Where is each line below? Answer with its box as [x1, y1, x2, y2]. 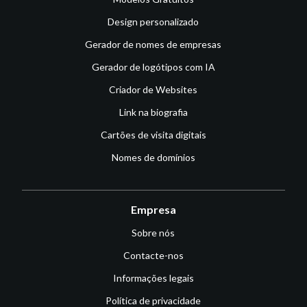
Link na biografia [119, 106, 188, 118]
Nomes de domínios [111, 151, 195, 163]
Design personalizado [108, 15, 199, 27]
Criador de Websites [109, 83, 198, 95]
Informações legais [112, 271, 194, 284]
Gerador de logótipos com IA [91, 60, 215, 73]
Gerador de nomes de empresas [85, 38, 222, 50]
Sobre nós [132, 226, 175, 238]
